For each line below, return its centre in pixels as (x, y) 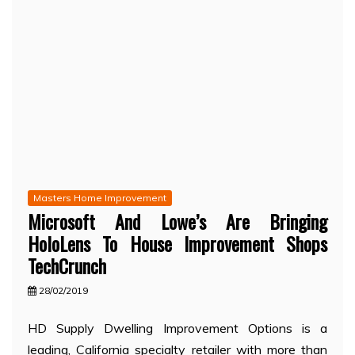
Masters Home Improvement (100, 198)
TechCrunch (67, 266)
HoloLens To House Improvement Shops (177, 244)
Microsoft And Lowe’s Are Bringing (177, 221)
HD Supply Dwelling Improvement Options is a (177, 328)
